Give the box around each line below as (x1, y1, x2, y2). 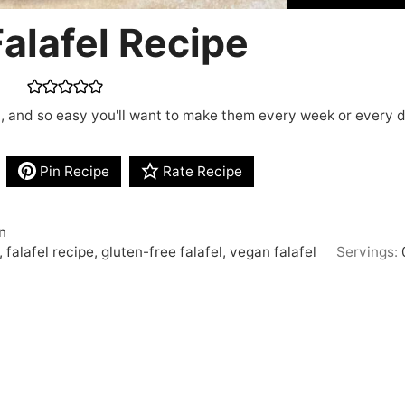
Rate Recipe (158, 162, 242, 180)
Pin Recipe (35, 162, 109, 180)
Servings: (336, 242, 402, 260)
